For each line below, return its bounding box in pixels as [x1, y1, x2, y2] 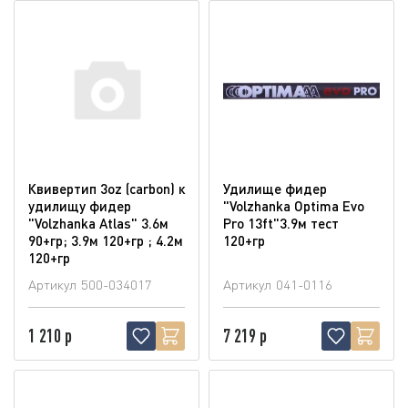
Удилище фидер [223, 179, 327, 197]
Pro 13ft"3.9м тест [223, 214, 339, 231]
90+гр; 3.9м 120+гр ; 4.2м [28, 231, 183, 249]
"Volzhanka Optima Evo [223, 197, 364, 214]
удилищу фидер [28, 197, 131, 214]
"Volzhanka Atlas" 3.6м [28, 214, 168, 231]
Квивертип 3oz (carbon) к [28, 179, 185, 197]
